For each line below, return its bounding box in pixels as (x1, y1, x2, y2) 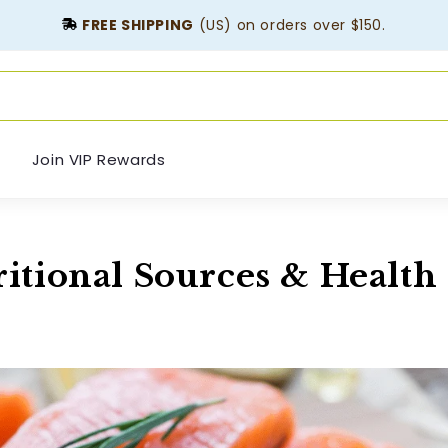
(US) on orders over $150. (193, 15, 386, 35)
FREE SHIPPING (82, 15, 194, 35)
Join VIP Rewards (31, 148, 166, 170)
